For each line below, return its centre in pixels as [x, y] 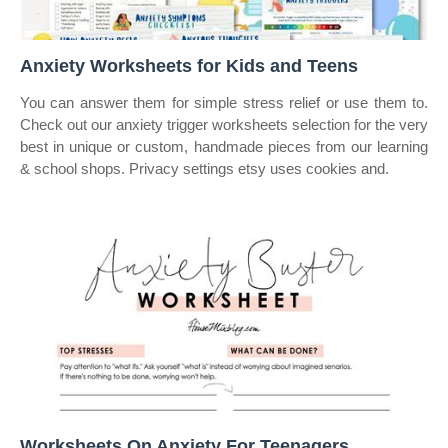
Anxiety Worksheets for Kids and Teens [189, 66]
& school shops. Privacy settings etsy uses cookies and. [204, 168]
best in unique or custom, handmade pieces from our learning [224, 146]
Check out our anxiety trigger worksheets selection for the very [224, 124]
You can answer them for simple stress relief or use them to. [224, 102]
